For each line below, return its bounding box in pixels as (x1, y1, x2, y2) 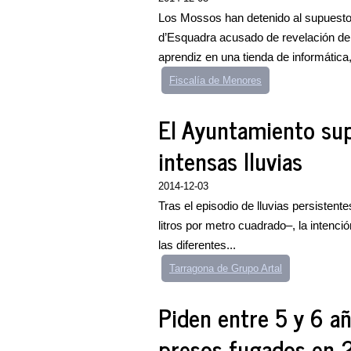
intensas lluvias (158, 141, 302, 180)
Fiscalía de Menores (169, 74, 262, 86)
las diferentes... (158, 238, 236, 251)
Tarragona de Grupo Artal (169, 262, 282, 274)
